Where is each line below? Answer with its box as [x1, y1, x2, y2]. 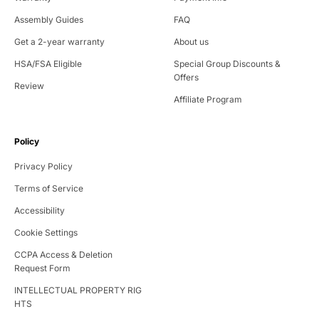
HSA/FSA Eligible [14, 58, 82, 70]
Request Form [14, 263, 70, 274]
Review [14, 80, 44, 92]
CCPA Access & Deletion [14, 249, 113, 261]
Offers [174, 72, 199, 83]
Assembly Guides [14, 14, 83, 26]
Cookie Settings [14, 227, 78, 239]
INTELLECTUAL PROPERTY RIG [14, 285, 142, 296]
